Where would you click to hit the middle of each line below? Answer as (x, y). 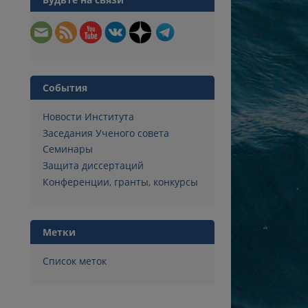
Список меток (74, 261)
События (65, 87)
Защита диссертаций (93, 166)
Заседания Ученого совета (106, 133)
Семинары (67, 149)
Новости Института (88, 116)
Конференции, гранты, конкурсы (120, 181)
